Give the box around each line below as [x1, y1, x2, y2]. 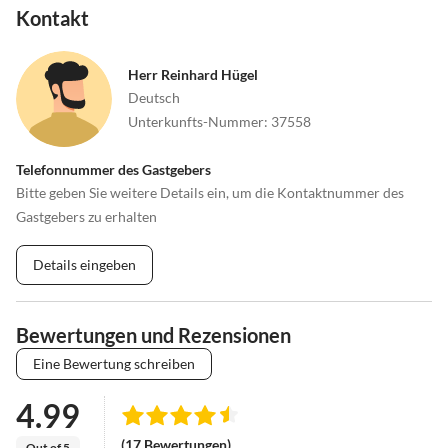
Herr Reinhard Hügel [128, 65, 258, 83]
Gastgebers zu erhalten [16, 207, 157, 225]
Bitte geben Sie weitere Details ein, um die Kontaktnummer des [16, 183, 404, 201]
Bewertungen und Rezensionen [16, 322, 291, 347]
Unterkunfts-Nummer [128, 112, 264, 130]
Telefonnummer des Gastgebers [16, 160, 211, 178]
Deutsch [128, 88, 180, 106]
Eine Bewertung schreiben [33, 354, 195, 372]
